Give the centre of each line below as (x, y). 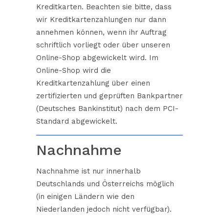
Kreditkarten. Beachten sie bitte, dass (104, 7)
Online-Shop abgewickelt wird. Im (97, 57)
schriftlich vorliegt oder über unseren (103, 45)
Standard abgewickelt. (77, 121)
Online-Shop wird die (74, 70)
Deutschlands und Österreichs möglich (105, 184)
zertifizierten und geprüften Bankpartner (109, 96)
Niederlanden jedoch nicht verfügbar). (104, 209)
